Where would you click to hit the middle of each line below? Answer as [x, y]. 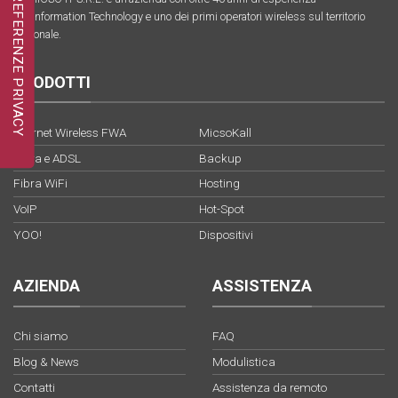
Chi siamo [40, 336]
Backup [220, 158]
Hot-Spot [222, 209]
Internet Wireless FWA [70, 132]
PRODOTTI [52, 82]
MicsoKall [225, 132]
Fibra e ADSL [47, 158]
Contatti [34, 387]
